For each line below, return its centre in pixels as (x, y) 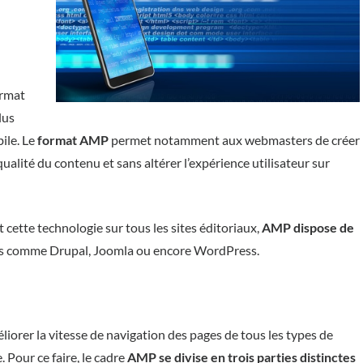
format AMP (73, 140)
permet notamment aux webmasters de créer (234, 140)
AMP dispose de (308, 227)
